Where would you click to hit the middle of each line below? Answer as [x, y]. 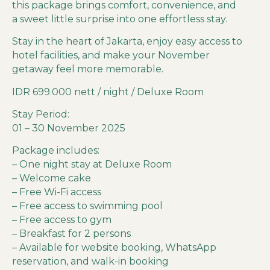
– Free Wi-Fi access [57, 192]
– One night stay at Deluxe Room [92, 165]
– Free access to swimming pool [87, 206]
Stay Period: [41, 114]
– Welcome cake [52, 178]
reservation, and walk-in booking [90, 262]
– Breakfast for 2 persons [71, 234]
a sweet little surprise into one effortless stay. [120, 19]
